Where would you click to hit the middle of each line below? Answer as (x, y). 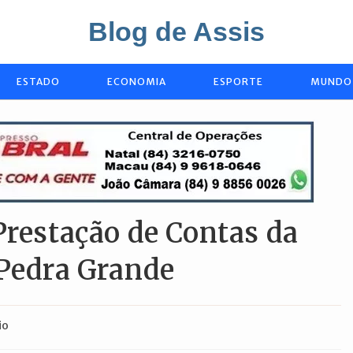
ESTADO (38, 82)
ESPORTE (238, 82)
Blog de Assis (176, 32)
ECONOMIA (137, 82)
